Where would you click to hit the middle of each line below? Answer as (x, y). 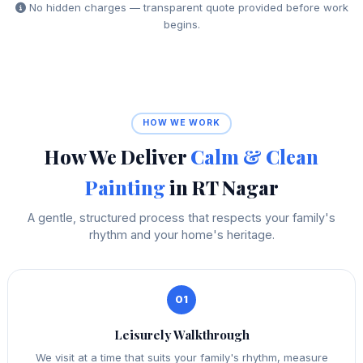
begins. (181, 25)
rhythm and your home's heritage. (181, 234)
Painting (125, 187)
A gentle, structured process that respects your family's (181, 217)
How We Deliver (117, 156)
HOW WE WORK (181, 123)
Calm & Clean (254, 156)
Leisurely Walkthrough (181, 334)
